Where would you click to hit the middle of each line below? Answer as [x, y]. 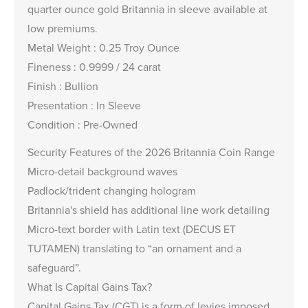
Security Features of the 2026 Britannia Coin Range [151, 152]
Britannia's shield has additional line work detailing [148, 209]
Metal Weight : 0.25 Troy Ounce [103, 47]
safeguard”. [54, 267]
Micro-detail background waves [102, 171]
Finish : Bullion [63, 86]
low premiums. [64, 28]
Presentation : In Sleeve [84, 105]
